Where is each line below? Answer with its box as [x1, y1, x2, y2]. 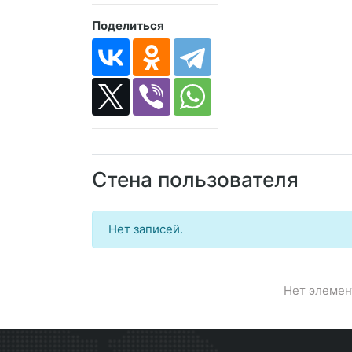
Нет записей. [108, 222, 183, 237]
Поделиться [92, 18, 164, 34]
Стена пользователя [92, 167, 299, 192]
